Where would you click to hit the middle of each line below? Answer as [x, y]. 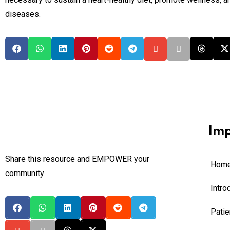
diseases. [23, 14]
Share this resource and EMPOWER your [77, 159]
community [25, 173]
